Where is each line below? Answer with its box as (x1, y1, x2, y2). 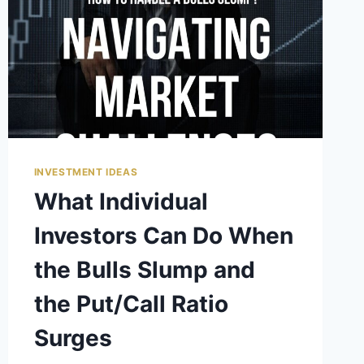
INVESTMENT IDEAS (33, 166, 138, 179)
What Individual (33, 188, 208, 216)
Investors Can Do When (33, 222, 293, 250)
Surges (33, 324, 112, 353)
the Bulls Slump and (33, 256, 255, 284)
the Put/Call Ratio (33, 290, 228, 318)
